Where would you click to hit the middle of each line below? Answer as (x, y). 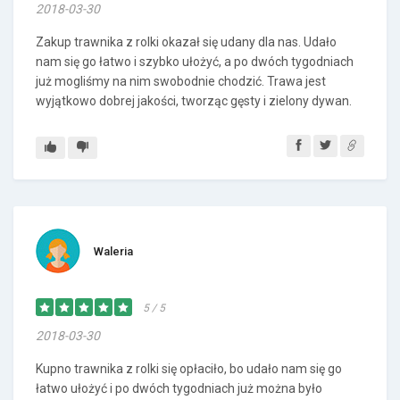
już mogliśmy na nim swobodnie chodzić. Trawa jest (181, 81)
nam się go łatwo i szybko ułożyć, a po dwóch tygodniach (195, 62)
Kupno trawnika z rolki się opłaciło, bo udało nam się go (189, 369)
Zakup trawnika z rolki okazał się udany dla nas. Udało (186, 42)
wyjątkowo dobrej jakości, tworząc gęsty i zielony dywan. (194, 101)
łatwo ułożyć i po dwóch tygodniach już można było (179, 388)
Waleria (113, 251)
